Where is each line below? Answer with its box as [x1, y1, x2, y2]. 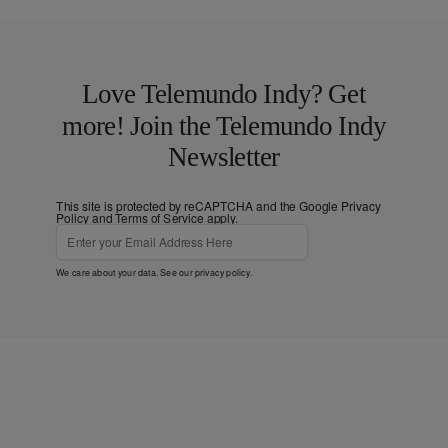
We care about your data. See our [56, 264, 195, 278]
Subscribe [323, 232, 377, 250]
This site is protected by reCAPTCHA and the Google [56, 196, 341, 214]
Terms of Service [115, 208, 204, 226]
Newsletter [168, 141, 280, 172]
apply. [203, 208, 239, 226]
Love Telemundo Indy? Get [82, 78, 366, 109]
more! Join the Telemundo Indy [62, 110, 386, 141]
